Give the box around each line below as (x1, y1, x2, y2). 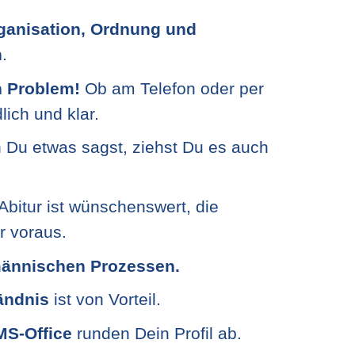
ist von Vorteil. (54, 290, 161, 310)
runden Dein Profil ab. (72, 323, 242, 343)
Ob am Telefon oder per (80, 78, 264, 98)
